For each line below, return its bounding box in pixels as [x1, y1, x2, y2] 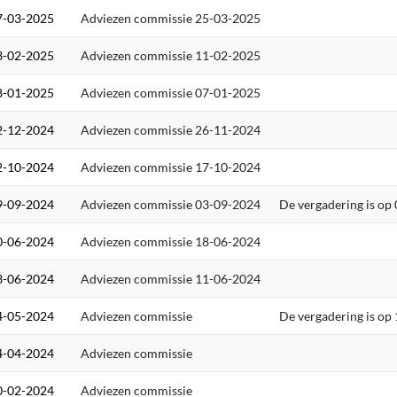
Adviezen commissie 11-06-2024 [81, 271, 261, 286]
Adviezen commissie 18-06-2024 [81, 234, 261, 249]
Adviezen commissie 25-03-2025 [81, 11, 261, 26]
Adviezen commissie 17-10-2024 [81, 160, 261, 175]
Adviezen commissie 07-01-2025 [81, 85, 261, 100]
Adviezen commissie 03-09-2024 [81, 197, 261, 212]
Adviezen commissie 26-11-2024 [81, 122, 261, 137]
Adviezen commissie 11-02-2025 [81, 48, 261, 63]
